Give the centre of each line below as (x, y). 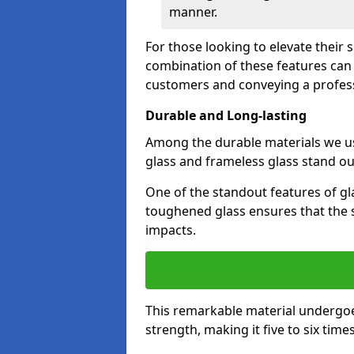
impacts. (171, 230)
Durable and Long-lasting (226, 115)
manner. (193, 12)
